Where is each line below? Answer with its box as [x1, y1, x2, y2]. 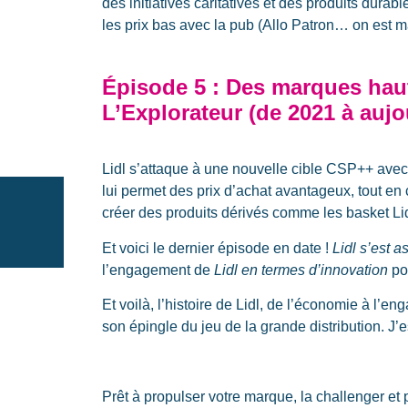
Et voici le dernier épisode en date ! [102, 240, 332, 256]
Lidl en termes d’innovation [214, 261, 388, 278]
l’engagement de [102, 261, 214, 278]
